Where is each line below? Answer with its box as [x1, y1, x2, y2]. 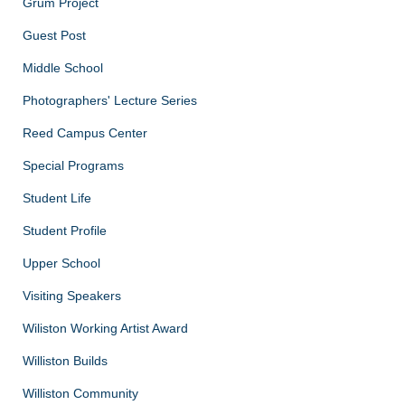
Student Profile [23, 222, 107, 238]
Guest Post [23, 27, 86, 42]
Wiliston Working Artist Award [23, 320, 188, 335]
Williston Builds [23, 353, 108, 368]
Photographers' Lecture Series [23, 92, 197, 108]
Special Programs [23, 157, 124, 173]
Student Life [23, 190, 91, 205]
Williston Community [23, 385, 138, 400]
